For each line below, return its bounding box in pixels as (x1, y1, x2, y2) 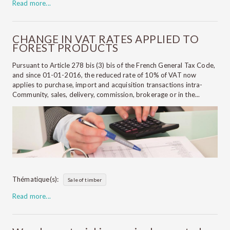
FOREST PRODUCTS (12, 41, 119, 54)
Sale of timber (68, 177, 102, 183)
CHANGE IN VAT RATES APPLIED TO (12, 32, 199, 46)
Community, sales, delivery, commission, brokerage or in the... (12, 90, 200, 99)
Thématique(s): (12, 175, 59, 184)
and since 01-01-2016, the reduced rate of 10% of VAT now (12, 71, 197, 80)
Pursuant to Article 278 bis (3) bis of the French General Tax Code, (12, 61, 216, 70)
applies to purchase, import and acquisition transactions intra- (12, 81, 203, 89)
